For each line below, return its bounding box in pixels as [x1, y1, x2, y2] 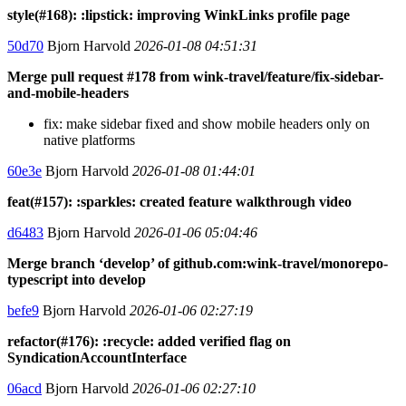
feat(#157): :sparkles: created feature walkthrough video [7, 193, 352, 209]
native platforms [43, 131, 135, 148]
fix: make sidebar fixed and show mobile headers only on [43, 115, 370, 131]
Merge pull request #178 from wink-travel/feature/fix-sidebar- [7, 68, 383, 84]
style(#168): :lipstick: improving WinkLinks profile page [7, 6, 350, 23]
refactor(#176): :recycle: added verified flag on [7, 333, 291, 349]
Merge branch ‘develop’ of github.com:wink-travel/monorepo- [7, 255, 388, 271]
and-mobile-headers [7, 84, 129, 101]
